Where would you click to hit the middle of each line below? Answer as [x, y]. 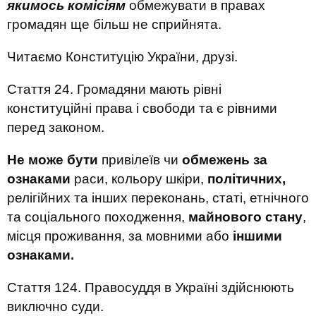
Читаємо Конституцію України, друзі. [122, 57]
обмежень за [225, 160]
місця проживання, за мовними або [120, 236]
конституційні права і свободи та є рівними [142, 108]
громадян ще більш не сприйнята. [114, 24]
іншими [257, 236]
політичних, [247, 179]
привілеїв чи [140, 160]
